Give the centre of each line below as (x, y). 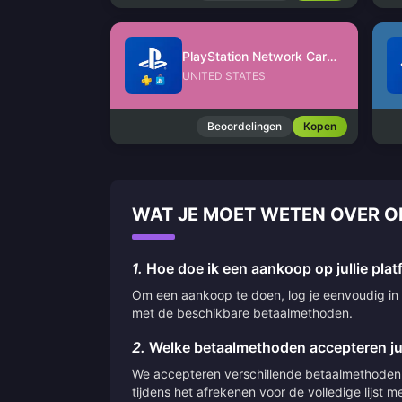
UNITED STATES (224, 76)
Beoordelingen (245, 126)
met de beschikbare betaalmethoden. (242, 313)
